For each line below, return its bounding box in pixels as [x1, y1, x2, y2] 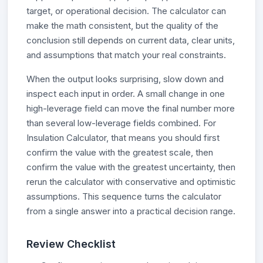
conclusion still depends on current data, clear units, [26, 35, 235, 46]
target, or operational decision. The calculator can [26, 5, 226, 16]
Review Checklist [26, 238, 116, 250]
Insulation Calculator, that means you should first [26, 132, 220, 143]
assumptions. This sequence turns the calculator [26, 191, 221, 202]
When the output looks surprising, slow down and [26, 73, 224, 85]
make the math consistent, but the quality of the [26, 20, 218, 31]
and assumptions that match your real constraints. [26, 49, 226, 60]
